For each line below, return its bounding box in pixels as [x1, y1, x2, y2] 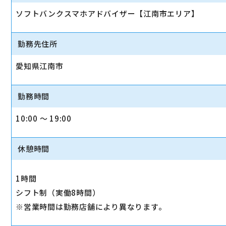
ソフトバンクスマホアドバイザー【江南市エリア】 [16, 8, 199, 19]
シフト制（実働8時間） [16, 187, 100, 198]
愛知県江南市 [16, 61, 64, 71]
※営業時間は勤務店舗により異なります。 [16, 201, 166, 212]
